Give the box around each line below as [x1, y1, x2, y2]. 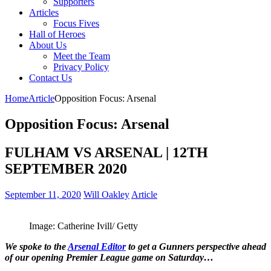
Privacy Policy [53, 62, 109, 72]
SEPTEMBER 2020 [5, 160, 127, 177]
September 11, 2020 [5, 189, 81, 200]
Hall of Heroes [29, 29, 85, 39]
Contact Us [29, 73, 72, 83]
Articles [29, 7, 59, 18]
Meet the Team [53, 51, 110, 61]
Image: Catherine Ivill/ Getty [29, 220, 138, 231]
